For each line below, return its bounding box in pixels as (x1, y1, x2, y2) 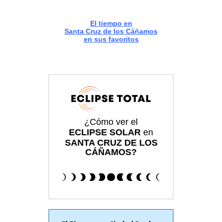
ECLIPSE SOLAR (69, 127, 141, 138)
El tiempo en (90, 19, 132, 28)
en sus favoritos (83, 35, 139, 44)
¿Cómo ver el (84, 117, 138, 127)
